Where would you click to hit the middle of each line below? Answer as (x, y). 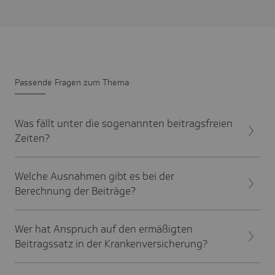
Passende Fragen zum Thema (72, 83)
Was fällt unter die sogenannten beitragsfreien (124, 124)
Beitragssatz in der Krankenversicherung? (111, 244)
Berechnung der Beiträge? (75, 191)
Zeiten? (32, 138)
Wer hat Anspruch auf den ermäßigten (104, 229)
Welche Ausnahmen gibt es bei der (95, 176)
